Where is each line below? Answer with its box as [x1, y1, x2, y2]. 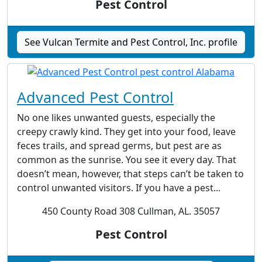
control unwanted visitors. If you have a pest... [17, 181, 220, 195]
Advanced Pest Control [17, 87, 174, 108]
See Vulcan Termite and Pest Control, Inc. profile [25, 36, 237, 49]
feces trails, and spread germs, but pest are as [17, 139, 222, 153]
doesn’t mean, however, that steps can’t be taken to [17, 167, 244, 181]
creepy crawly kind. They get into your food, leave [17, 125, 236, 139]
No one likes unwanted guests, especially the [17, 111, 215, 125]
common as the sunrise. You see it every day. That [17, 153, 236, 167]
